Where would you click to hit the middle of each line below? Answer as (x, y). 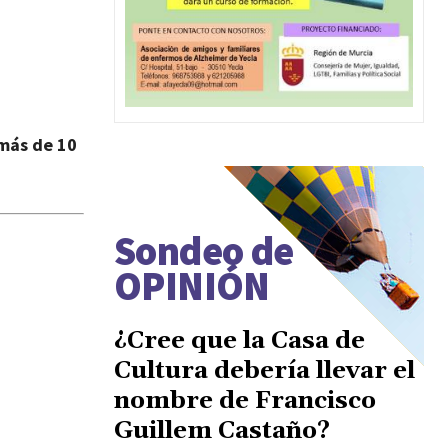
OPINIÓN (192, 285)
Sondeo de (204, 250)
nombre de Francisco (245, 400)
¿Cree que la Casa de (239, 340)
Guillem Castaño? (222, 430)
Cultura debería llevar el (264, 370)
